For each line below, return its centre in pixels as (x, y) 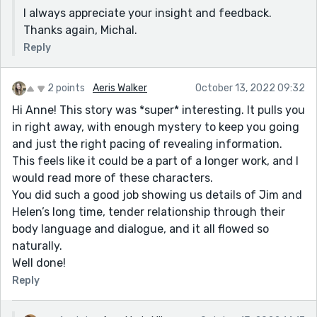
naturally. (37, 246)
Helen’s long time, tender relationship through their (149, 212)
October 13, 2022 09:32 (250, 88)
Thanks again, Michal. (80, 30)
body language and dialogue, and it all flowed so (140, 229)
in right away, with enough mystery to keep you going (156, 127)
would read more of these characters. (113, 178)
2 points (66, 88)
